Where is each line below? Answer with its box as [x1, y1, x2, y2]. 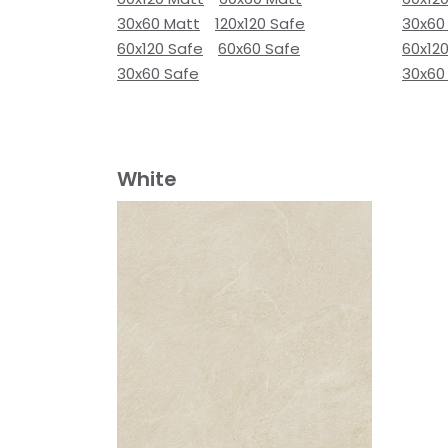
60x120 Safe [117, 38, 203, 59]
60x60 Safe [218, 38, 300, 59]
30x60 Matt [117, 13, 200, 34]
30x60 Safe [117, 63, 199, 84]
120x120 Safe [215, 13, 305, 34]
